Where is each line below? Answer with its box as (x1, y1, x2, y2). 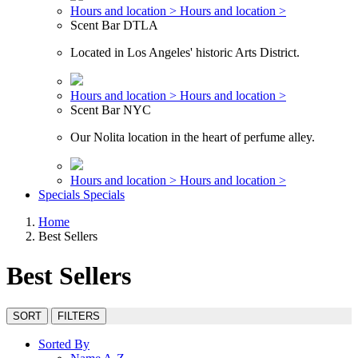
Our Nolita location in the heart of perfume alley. (70, 130, 315, 145)
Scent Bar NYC (70, 103, 151, 117)
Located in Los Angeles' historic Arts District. (70, 46, 300, 60)
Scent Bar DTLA (70, 18, 158, 33)
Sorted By (38, 337, 89, 352)
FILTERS (58, 310, 100, 323)
